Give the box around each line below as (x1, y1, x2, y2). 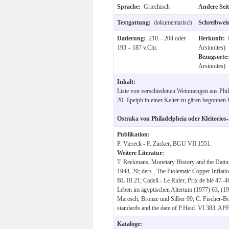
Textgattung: (117, 18, 154, 26)
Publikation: (117, 130, 150, 138)
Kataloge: (117, 220, 142, 227)
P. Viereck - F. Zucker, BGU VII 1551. (117, 140, 212, 147)
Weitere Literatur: (117, 149, 164, 156)
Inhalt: (117, 78, 135, 85)
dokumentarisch (154, 18, 192, 26)
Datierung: (117, 34, 149, 42)
